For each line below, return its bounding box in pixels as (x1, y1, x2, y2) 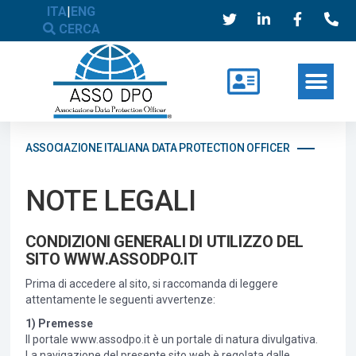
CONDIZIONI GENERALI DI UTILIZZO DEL (25, 232, 304, 252)
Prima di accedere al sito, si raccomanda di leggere (25, 277, 278, 291)
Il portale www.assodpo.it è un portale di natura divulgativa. (25, 333, 318, 346)
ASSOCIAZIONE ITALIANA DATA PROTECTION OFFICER (25, 141, 290, 155)
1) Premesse (25, 317, 93, 331)
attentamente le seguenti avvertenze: (25, 293, 215, 307)
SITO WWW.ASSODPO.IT (25, 250, 198, 269)
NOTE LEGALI (25, 184, 195, 219)
